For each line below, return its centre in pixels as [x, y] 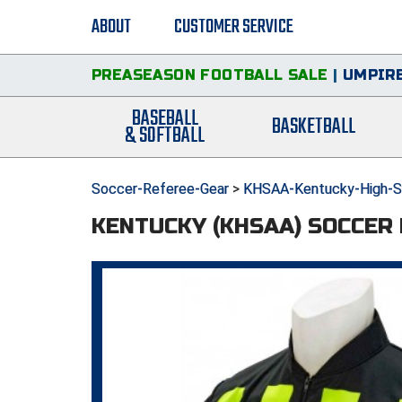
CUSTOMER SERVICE [234, 27]
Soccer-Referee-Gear [160, 189]
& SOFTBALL [165, 135]
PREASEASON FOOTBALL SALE [210, 75]
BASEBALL [165, 118]
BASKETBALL [314, 127]
